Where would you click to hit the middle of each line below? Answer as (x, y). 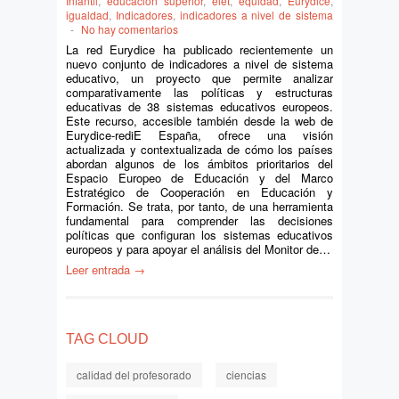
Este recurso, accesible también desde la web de (199, 121)
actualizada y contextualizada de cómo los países (199, 149)
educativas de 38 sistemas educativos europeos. (199, 106)
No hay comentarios (130, 29)
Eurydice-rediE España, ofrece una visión (199, 135)
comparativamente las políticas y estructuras (199, 92)
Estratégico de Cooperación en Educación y (199, 192)
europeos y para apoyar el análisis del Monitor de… (198, 249)
